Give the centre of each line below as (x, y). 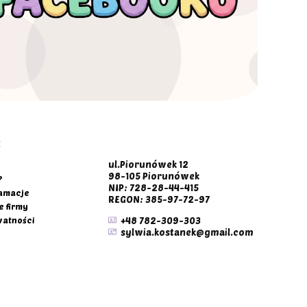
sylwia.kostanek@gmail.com (187, 233)
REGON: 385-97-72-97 (159, 200)
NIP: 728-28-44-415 (153, 188)
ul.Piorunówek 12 (148, 165)
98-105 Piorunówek (154, 176)
